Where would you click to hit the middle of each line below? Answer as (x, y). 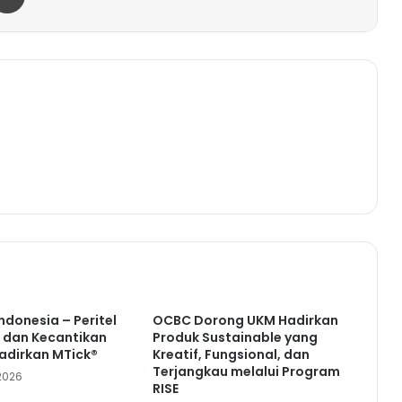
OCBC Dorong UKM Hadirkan (245, 320)
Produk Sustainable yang (235, 337)
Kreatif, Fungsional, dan (231, 354)
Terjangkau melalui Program (246, 371)
